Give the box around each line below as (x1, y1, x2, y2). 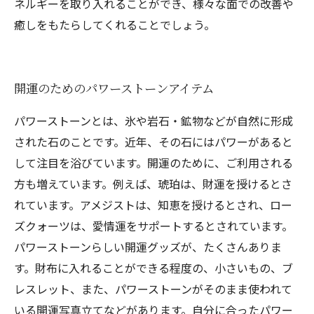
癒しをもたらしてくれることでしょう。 (14, 16, 215, 33)
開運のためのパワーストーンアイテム (14, 79, 214, 97)
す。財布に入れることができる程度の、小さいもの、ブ (14, 259, 293, 276)
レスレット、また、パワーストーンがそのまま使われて (14, 280, 292, 297)
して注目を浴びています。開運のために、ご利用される (14, 154, 293, 171)
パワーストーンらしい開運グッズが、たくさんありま (14, 238, 282, 255)
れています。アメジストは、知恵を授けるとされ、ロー (14, 196, 292, 213)
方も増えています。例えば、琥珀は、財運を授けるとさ (14, 175, 292, 192)
